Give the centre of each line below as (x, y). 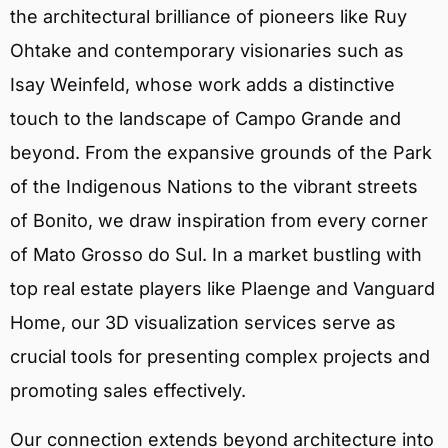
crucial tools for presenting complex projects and (220, 357)
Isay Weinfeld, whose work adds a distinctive (202, 85)
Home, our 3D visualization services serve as (203, 323)
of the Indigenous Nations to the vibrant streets (214, 187)
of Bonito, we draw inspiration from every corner (219, 221)
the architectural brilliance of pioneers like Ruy (208, 17)
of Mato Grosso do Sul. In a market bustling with (216, 255)
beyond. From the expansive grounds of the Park (221, 153)
